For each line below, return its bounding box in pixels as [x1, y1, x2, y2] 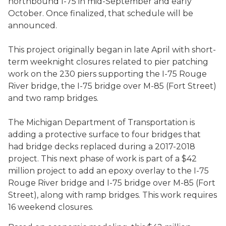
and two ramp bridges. [8, 93, 100, 103]
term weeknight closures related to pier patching [8, 57, 208, 67]
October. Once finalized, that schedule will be [8, 9, 193, 18]
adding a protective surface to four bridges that [8, 130, 201, 139]
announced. [8, 21, 57, 30]
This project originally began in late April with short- [8, 45, 216, 54]
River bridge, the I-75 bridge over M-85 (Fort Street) [8, 81, 216, 91]
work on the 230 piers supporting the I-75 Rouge [8, 69, 207, 79]
